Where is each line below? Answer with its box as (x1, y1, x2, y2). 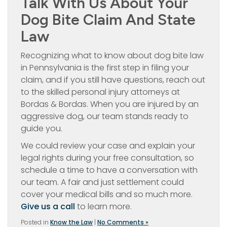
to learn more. (75, 200, 132, 212)
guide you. (21, 122, 62, 134)
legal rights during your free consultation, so (21, 152, 194, 164)
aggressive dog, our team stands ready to (21, 110, 188, 122)
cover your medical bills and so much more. (21, 188, 195, 200)
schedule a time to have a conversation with (21, 164, 198, 176)
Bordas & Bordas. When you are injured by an (21, 98, 199, 110)
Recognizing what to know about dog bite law (21, 49, 204, 61)
